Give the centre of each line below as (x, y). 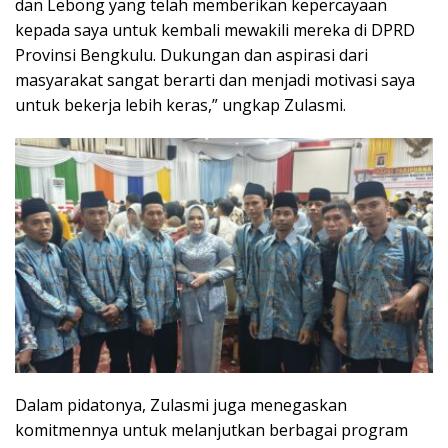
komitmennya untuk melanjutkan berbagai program (211, 429)
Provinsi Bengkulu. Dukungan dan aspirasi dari (191, 54)
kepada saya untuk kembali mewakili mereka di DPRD (215, 29)
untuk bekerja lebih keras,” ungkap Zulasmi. (180, 104)
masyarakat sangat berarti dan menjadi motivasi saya (215, 79)
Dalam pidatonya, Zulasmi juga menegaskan (181, 404)
